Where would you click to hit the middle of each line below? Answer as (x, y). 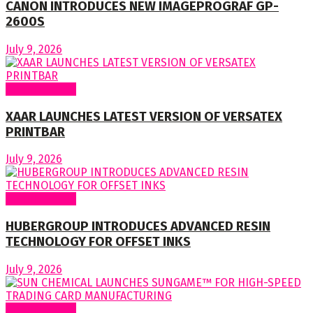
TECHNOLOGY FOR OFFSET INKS (98, 242)
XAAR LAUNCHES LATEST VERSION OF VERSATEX (144, 116)
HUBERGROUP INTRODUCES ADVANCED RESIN (138, 227)
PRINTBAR (35, 132)
